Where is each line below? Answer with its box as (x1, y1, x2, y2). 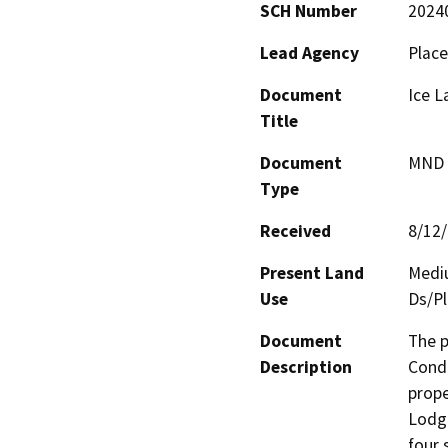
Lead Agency (260, 42, 359, 65)
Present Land (260, 262, 364, 285)
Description (260, 356, 352, 379)
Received (260, 220, 331, 243)
